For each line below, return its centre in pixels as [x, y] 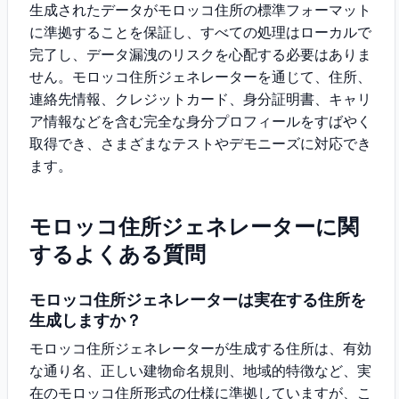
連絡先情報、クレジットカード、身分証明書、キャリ [200, 99]
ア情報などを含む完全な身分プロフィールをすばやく [200, 121]
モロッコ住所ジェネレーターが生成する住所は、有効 [200, 348]
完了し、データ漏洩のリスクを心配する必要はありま [200, 54]
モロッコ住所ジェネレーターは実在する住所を [198, 300]
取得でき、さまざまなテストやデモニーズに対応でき [200, 143]
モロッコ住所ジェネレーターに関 [194, 227]
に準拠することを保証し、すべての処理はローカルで [200, 32]
